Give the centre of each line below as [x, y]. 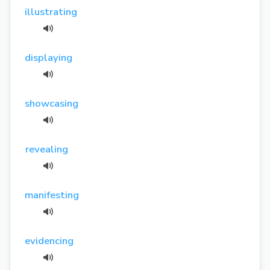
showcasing [52, 103]
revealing [47, 149]
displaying [49, 57]
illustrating [51, 11]
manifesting [52, 195]
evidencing [49, 240]
